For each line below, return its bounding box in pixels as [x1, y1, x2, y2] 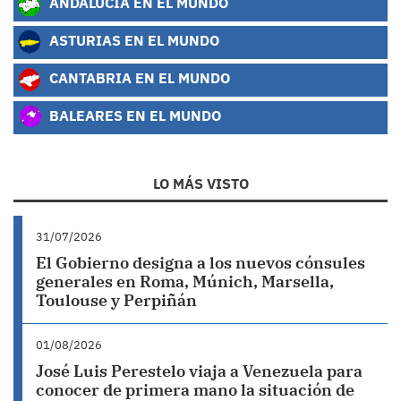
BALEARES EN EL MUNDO [46, 106, 221, 125]
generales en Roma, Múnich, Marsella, [36, 271, 334, 292]
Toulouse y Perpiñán [36, 290, 197, 311]
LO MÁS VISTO [152, 175, 249, 192]
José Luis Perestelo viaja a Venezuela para [36, 361, 363, 381]
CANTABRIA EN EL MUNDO [46, 68, 230, 88]
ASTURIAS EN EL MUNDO [46, 30, 219, 50]
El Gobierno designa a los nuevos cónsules [36, 252, 365, 273]
